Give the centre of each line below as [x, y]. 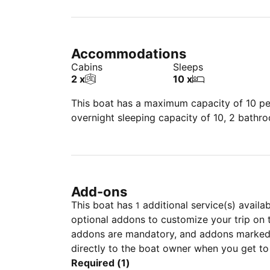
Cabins [87, 67]
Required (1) [101, 263]
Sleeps [188, 67]
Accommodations [129, 54]
